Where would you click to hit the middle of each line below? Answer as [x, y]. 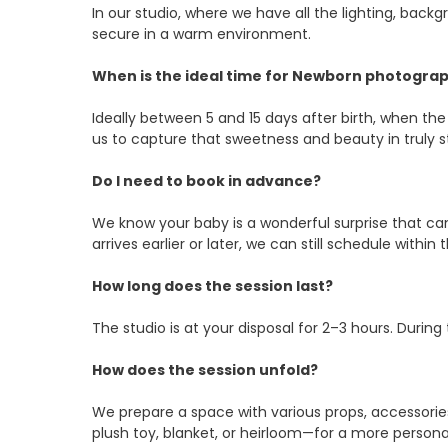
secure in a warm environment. [201, 34]
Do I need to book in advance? [206, 181]
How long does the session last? [212, 286]
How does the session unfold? [205, 370]
